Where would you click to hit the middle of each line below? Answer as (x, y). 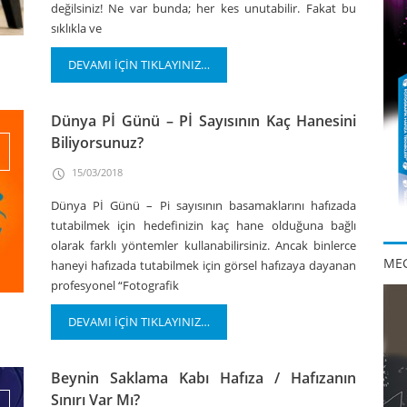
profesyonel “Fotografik (114, 285)
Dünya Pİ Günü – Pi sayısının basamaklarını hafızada (203, 205)
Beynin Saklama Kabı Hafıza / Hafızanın (203, 378)
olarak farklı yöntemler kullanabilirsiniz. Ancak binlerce (203, 245)
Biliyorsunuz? (97, 143)
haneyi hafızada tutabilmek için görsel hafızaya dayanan (203, 265)
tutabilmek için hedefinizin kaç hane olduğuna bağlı (203, 225)
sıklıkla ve (76, 28)
